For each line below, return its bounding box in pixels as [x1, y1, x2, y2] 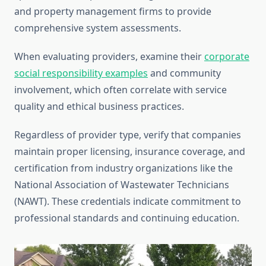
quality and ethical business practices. [14, 100, 184, 113]
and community [148, 66, 221, 80]
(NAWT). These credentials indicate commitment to [14, 195, 241, 208]
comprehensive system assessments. [14, 21, 181, 35]
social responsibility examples [14, 66, 148, 80]
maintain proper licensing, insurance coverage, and [14, 145, 245, 159]
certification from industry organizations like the [14, 161, 233, 175]
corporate [204, 50, 249, 64]
